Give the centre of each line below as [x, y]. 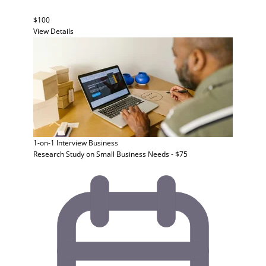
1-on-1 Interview [60, 143]
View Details [53, 31]
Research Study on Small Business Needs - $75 [110, 154]
